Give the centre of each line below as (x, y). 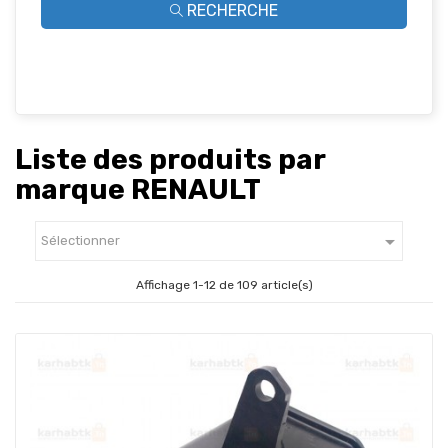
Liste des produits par (170, 159)
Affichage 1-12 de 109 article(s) (224, 285)
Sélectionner (80, 240)
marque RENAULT (138, 189)
